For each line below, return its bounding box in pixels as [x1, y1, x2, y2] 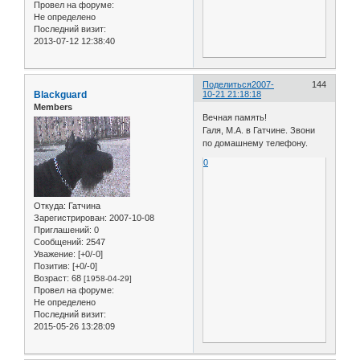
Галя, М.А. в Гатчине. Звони [202, 125, 316, 136]
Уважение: [34, 249, 76, 259]
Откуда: [34, 201, 66, 211]
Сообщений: [34, 237, 84, 247]
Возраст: [34, 273, 69, 283]
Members [34, 101, 72, 112]
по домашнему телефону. [202, 138, 309, 149]
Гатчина [66, 201, 100, 211]
